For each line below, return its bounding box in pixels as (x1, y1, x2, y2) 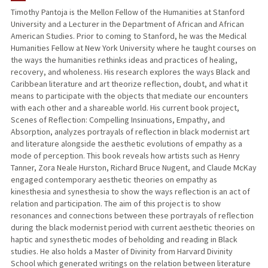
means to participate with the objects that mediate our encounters (10, 90, 248, 102)
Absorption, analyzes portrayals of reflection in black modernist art (10, 126, 249, 138)
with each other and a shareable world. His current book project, (10, 102, 239, 114)
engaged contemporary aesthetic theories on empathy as (10, 174, 217, 185)
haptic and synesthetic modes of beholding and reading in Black (10, 234, 237, 245)
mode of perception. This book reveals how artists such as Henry (10, 150, 240, 162)
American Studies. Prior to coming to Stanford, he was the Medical (10, 31, 246, 42)
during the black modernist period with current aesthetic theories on (10, 222, 255, 233)
